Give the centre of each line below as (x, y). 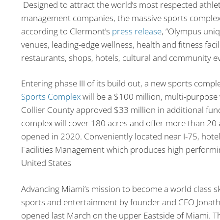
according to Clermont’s (66, 31)
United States (46, 163)
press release (137, 31)
